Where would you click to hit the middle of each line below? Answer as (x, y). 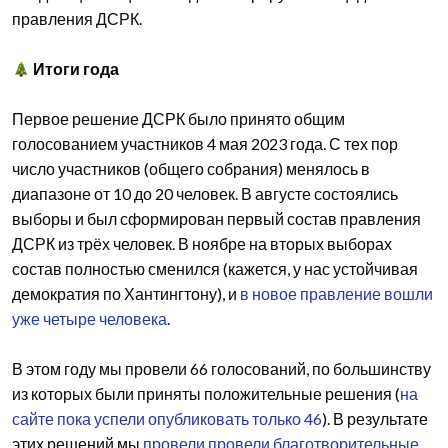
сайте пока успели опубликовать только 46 (167, 419)
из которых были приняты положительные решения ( (206, 394)
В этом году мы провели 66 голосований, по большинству (221, 369)
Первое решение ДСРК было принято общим (178, 119)
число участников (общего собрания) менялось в (191, 169)
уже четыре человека (89, 319)
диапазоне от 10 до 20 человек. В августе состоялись (205, 194)
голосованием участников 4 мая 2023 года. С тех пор (205, 144)
